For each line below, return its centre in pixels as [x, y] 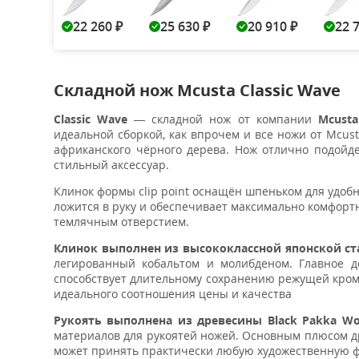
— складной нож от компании [223, 119]
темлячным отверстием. [121, 222]
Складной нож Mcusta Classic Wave [197, 90]
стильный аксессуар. [111, 165]
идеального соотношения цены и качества [173, 294]
